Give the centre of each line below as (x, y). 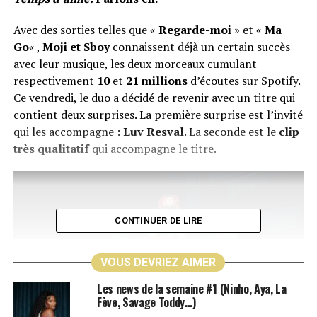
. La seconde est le (231, 132)
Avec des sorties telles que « (86, 30)
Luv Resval (153, 132)
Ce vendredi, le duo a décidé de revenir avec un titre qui (154, 98)
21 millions (156, 81)
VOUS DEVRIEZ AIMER (158, 262)
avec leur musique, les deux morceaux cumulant (135, 64)
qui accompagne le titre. (152, 149)
